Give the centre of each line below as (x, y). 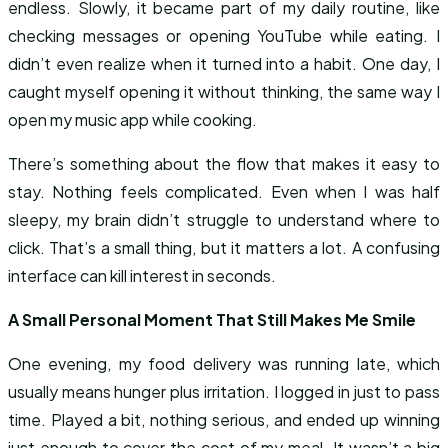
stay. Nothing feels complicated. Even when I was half (224, 191)
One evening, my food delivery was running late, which (224, 363)
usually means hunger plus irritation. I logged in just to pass (224, 391)
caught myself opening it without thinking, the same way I (224, 91)
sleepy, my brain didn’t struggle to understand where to (224, 219)
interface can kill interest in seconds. (142, 275)
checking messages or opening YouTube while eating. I (224, 35)
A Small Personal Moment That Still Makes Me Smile (212, 319)
